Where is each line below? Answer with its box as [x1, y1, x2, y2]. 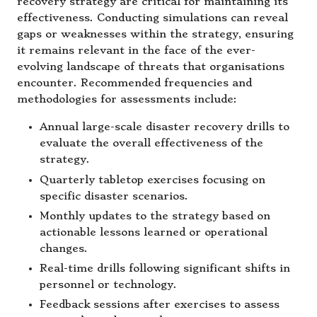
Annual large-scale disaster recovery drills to [40, 121, 289, 134]
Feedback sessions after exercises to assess [40, 298, 279, 311]
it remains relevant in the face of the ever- [17, 45, 255, 57]
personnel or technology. [40, 278, 177, 291]
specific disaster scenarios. [40, 190, 188, 202]
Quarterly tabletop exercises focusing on [40, 173, 265, 186]
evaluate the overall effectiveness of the [40, 137, 263, 150]
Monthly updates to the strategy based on [40, 209, 270, 222]
